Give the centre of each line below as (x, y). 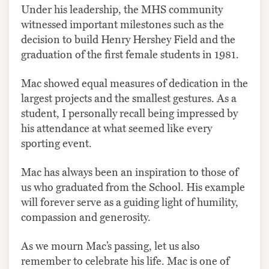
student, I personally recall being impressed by (129, 113)
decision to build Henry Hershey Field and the (128, 39)
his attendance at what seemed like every (116, 128)
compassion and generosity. (86, 217)
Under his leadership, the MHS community (122, 9)
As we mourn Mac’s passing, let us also (110, 246)
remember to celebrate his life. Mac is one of (125, 261)
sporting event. (56, 143)
